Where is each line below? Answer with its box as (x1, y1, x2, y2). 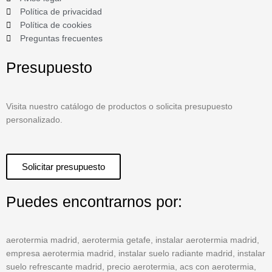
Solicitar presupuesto (22, 161, 105, 172)
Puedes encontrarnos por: (6, 192, 182, 210)
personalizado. (6, 115, 63, 124)
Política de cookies (19, 21, 92, 30)
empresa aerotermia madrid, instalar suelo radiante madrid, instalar (6, 249, 265, 259)
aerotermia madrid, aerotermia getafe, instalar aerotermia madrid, (6, 236, 259, 245)
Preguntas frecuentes (19, 34, 103, 44)
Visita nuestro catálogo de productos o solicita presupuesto (6, 101, 233, 111)
